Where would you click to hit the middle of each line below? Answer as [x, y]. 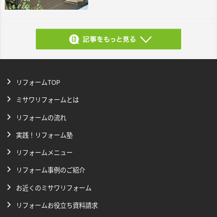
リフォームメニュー [44, 153]
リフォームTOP [38, 82]
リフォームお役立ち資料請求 [57, 206]
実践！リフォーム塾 [44, 135]
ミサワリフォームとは [47, 100]
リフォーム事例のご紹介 [51, 170]
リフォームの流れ [41, 117]
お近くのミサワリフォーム [54, 188]
